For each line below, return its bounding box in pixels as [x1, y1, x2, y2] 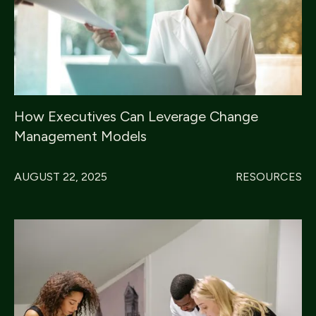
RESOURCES [236, 170, 302, 184]
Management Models [14, 128, 147, 145]
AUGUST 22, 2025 [14, 170, 107, 184]
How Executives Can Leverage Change [14, 108, 258, 126]
